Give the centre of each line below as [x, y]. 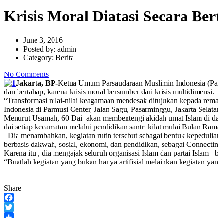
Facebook [19, 207]
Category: [39, 57]
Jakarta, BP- [37, 83]
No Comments [26, 74]
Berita [65, 57]
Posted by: [40, 49]
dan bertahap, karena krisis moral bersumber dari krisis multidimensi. [109, 91]
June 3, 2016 [43, 40]
